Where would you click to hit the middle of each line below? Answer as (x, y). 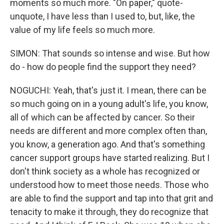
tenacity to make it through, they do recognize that (109, 212)
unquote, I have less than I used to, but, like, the (102, 16)
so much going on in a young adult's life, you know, (109, 104)
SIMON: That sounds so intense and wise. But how (110, 53)
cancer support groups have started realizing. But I (110, 158)
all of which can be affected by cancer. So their (102, 117)
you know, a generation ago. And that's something (107, 144)
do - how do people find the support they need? (103, 67)
